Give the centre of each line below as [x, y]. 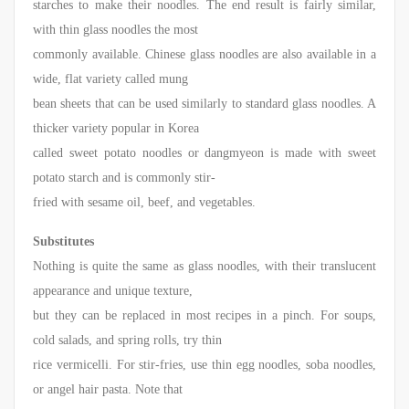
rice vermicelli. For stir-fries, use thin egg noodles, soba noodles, [204, 365]
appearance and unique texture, [113, 291]
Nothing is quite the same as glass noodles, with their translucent [204, 267]
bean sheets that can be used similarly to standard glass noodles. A [204, 104]
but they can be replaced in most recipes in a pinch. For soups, [204, 316]
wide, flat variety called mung [110, 79]
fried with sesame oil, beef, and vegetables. [144, 203]
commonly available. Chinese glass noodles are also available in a [204, 55]
